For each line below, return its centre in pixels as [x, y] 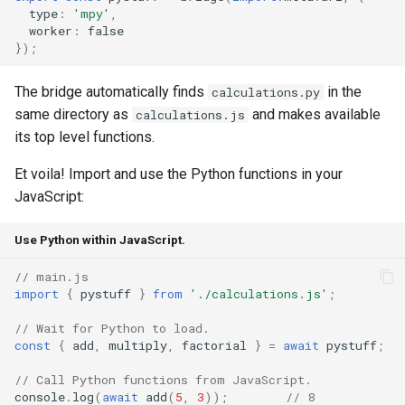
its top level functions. [85, 137]
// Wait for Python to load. [112, 328]
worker [51, 30]
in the [343, 92]
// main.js [52, 276]
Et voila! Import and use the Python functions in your [179, 174]
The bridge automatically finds [111, 92]
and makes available [315, 114]
